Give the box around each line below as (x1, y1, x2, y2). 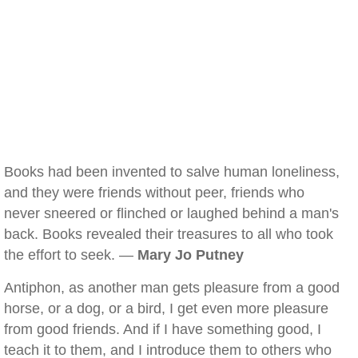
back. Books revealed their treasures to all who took (4, 226, 333, 242)
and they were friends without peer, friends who (4, 185, 304, 201)
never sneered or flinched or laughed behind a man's (4, 205, 339, 221)
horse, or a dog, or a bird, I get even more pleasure (4, 300, 328, 316)
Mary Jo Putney (137, 247, 244, 263)
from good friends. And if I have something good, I (4, 321, 321, 337)
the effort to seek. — (4, 247, 137, 263)
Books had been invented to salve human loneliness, (4, 164, 340, 180)
